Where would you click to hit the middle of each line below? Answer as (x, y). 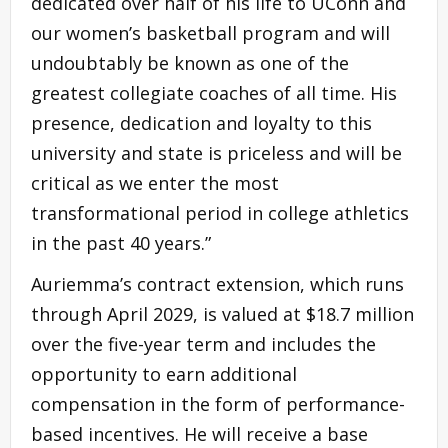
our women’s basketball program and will (210, 33)
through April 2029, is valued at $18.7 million (222, 314)
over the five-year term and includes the (203, 344)
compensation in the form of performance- (218, 404)
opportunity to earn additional (164, 374)
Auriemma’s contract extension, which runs (217, 284)
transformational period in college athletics (220, 213)
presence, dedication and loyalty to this (201, 123)
